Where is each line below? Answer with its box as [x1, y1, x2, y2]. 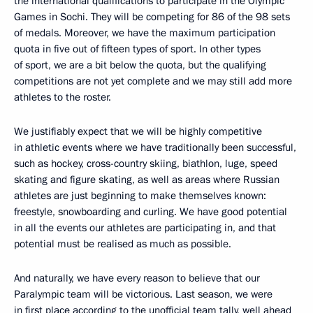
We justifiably [14, 124, 75, 139]
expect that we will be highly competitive [78, 124, 262, 139]
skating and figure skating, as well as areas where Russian [14, 173, 279, 187]
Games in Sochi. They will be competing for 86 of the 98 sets [14, 10, 290, 24]
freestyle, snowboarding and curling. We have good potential [14, 205, 287, 219]
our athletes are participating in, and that [89, 221, 276, 235]
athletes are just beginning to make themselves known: [14, 189, 266, 203]
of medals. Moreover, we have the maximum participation [14, 26, 275, 41]
